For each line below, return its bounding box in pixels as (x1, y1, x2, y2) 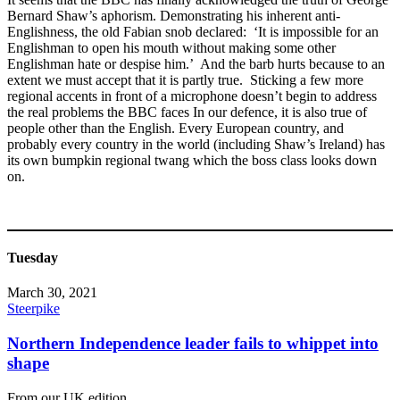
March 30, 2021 (7, 285, 97, 301)
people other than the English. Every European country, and (7, 120, 344, 136)
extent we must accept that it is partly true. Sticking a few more (7, 71, 363, 87)
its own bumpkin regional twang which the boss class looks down (7, 152, 377, 168)
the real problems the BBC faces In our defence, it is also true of (7, 104, 367, 120)
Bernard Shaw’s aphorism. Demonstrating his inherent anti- (7, 7, 340, 23)
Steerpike (7, 301, 60, 317)
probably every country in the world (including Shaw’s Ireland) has (7, 136, 385, 152)
